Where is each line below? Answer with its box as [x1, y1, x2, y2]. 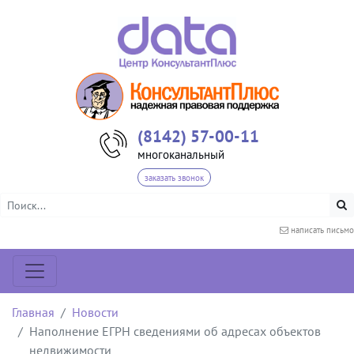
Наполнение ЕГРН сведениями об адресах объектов [29, 323, 321, 340]
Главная [12, 304, 55, 321]
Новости [72, 304, 119, 321]
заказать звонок [144, 171, 204, 183]
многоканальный [137, 146, 224, 162]
